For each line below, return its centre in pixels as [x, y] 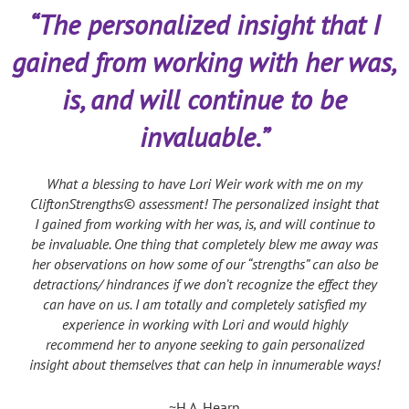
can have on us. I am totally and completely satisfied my [204, 304]
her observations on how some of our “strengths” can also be [204, 263]
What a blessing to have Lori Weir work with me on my [204, 183]
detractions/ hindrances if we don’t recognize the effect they [204, 283]
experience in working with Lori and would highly [204, 324]
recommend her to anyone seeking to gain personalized [204, 344]
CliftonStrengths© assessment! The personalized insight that [204, 203]
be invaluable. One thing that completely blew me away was [204, 243]
